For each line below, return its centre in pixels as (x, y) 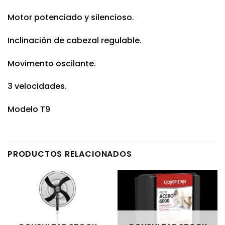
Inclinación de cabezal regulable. (75, 40)
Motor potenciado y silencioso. (71, 18)
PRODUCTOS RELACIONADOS (70, 154)
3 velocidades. (37, 86)
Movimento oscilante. (52, 63)
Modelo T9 (29, 109)
